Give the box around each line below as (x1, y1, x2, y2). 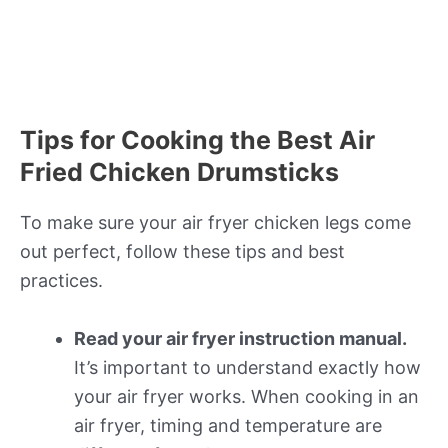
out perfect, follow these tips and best (20, 241, 345, 263)
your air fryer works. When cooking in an (74, 386, 419, 408)
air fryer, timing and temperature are (74, 415, 382, 437)
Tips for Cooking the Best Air (20, 125, 375, 156)
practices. (20, 270, 103, 292)
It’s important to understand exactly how (74, 357, 421, 379)
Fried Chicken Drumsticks (20, 157, 339, 188)
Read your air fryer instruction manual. (74, 328, 407, 350)
